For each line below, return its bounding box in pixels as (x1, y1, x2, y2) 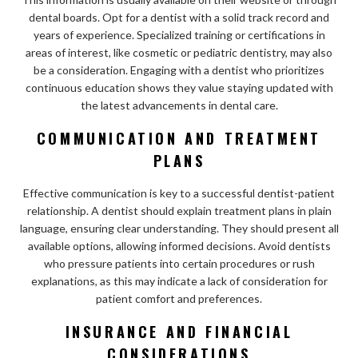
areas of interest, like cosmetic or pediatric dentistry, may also (26, 45, 332, 59)
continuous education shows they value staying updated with (25, 80, 333, 94)
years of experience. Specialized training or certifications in (33, 27, 325, 42)
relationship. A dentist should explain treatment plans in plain (26, 203, 332, 217)
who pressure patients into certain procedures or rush (43, 256, 315, 270)
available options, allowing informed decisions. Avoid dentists (27, 238, 331, 253)
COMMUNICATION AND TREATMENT (36, 127, 322, 149)
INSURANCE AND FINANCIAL (65, 320, 293, 342)
